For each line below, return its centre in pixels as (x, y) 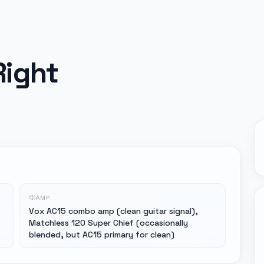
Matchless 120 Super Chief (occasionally (108, 223)
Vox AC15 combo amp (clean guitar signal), (113, 211)
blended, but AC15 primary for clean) (102, 235)
